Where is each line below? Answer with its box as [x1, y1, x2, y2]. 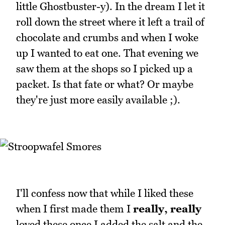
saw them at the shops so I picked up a [16, 62, 193, 75]
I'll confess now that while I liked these [16, 187, 193, 200]
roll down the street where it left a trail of [16, 15, 204, 28]
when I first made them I [16, 202, 133, 215]
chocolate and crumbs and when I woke [16, 31, 198, 44]
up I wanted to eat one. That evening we [16, 46, 198, 59]
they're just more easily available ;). [16, 93, 180, 106]
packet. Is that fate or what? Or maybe [16, 77, 193, 90]
